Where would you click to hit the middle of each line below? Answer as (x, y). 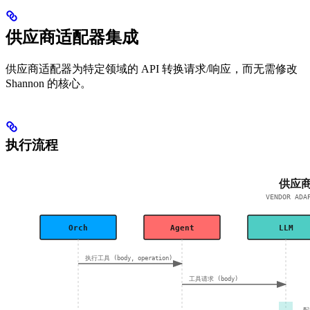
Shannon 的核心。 (48, 83)
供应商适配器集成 (72, 37)
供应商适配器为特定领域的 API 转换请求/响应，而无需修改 (152, 69)
